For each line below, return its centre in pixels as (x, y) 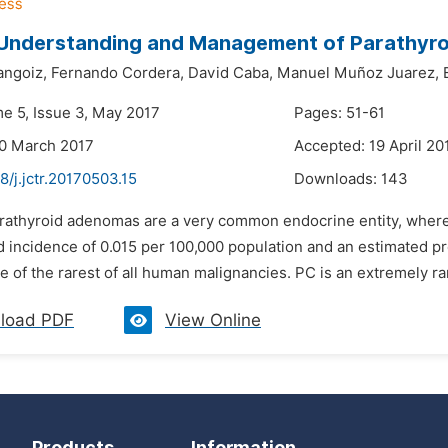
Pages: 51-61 (339, 113)
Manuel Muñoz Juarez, (358, 73)
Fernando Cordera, (117, 73)
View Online (213, 320)
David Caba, (230, 73)
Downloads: (337, 179)
